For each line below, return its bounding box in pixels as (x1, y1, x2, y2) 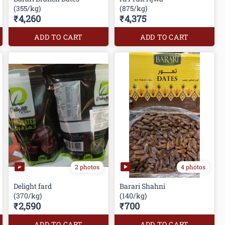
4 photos (180, 162, 205, 171)
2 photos (75, 162, 100, 171)
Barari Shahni (120, 181, 167, 191)
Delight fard (14, 181, 54, 191)
